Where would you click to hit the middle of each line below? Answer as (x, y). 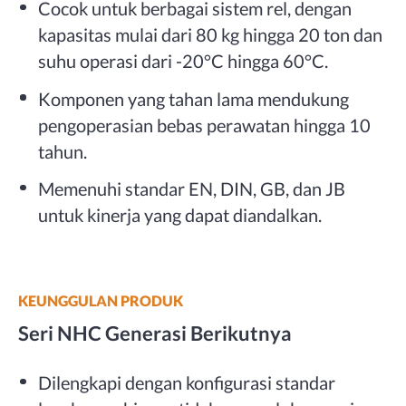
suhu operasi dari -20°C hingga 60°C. (184, 61)
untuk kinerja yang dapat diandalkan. (180, 214)
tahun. (63, 151)
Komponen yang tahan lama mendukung (194, 98)
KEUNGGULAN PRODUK (100, 301)
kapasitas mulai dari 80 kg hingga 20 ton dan (211, 35)
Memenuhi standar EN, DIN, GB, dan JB (192, 188)
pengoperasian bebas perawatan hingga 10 (205, 125)
